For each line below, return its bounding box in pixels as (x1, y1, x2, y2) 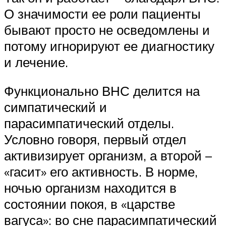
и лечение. (4, 53, 68, 70)
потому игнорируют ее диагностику (4, 37, 214, 54)
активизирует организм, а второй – (4, 147, 212, 164)
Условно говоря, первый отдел (4, 131, 186, 148)
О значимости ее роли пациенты (4, 5, 201, 22)
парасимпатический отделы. (4, 115, 174, 132)
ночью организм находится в (4, 180, 177, 196)
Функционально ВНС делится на (4, 83, 200, 99)
